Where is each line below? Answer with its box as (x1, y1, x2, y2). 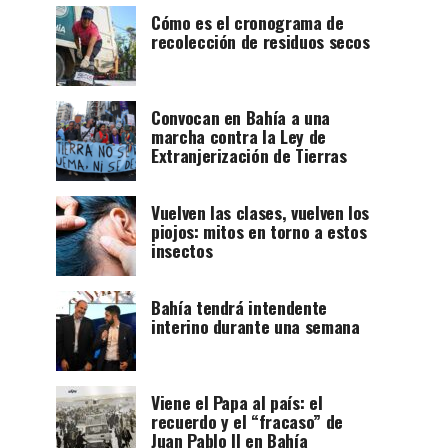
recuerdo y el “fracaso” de (151, 407, 343, 434)
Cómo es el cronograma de (151, 8, 344, 35)
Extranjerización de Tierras (151, 141, 347, 168)
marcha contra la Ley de (151, 122, 326, 149)
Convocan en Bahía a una (151, 103, 330, 130)
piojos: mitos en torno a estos (151, 217, 367, 244)
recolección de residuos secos (151, 27, 370, 54)
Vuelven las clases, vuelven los (151, 198, 370, 225)
